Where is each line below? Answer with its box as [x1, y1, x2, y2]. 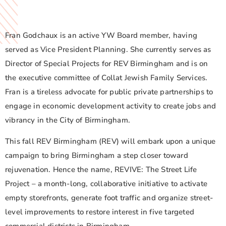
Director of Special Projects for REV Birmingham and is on [5, 58, 208, 69]
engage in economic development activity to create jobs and [5, 100, 216, 111]
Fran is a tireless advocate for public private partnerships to [5, 86, 213, 97]
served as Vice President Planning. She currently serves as [5, 44, 211, 54]
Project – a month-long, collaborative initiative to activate [5, 179, 208, 189]
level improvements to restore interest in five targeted [5, 207, 195, 217]
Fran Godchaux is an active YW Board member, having [5, 30, 198, 40]
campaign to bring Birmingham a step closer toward [5, 150, 188, 161]
